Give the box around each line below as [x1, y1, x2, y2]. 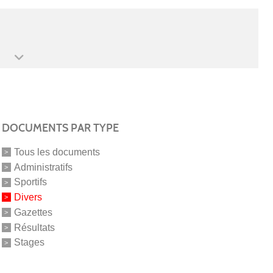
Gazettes [13, 207, 52, 218]
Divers [13, 191, 42, 202]
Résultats [13, 222, 55, 233]
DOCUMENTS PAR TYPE [1, 121, 119, 135]
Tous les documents [13, 146, 100, 157]
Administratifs [13, 161, 73, 172]
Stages [13, 237, 44, 248]
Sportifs [13, 177, 47, 188]
